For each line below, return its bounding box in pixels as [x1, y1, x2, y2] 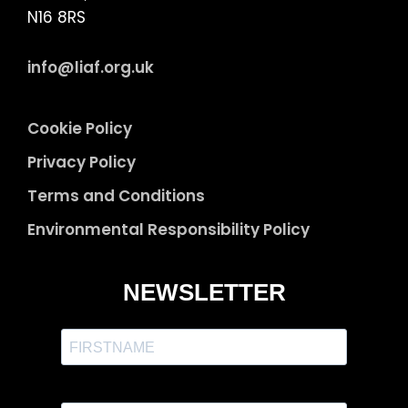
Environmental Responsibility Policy [27, 219, 310, 241]
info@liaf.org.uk [27, 56, 154, 79]
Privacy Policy [27, 151, 136, 174]
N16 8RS [27, 6, 86, 29]
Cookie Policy [27, 117, 132, 140]
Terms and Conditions [27, 185, 205, 208]
